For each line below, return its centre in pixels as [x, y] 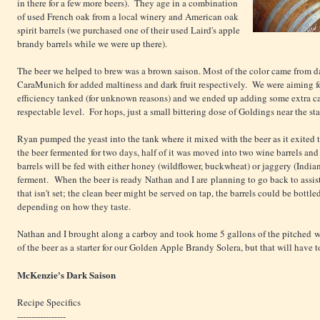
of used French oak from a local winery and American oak [128, 17]
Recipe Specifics [49, 302]
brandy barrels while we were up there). [92, 44]
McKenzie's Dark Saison [66, 275]
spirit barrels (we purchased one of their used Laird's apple [129, 30]
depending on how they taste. [74, 207]
